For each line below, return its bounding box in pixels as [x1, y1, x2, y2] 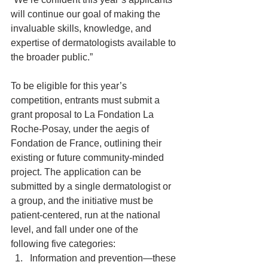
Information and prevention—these [30, 253, 178, 263]
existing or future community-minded [11, 153, 166, 163]
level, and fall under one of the [11, 224, 141, 234]
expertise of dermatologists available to [11, 38, 178, 48]
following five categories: [11, 239, 118, 249]
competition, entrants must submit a [11, 95, 162, 105]
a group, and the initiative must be [11, 196, 156, 206]
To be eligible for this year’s [11, 81, 129, 91]
